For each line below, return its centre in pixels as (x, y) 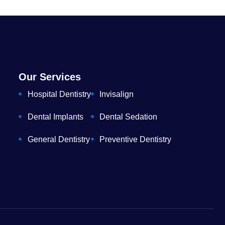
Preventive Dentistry (136, 139)
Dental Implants (55, 117)
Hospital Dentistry (59, 94)
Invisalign (117, 94)
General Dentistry (59, 139)
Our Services (50, 77)
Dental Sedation (129, 117)
